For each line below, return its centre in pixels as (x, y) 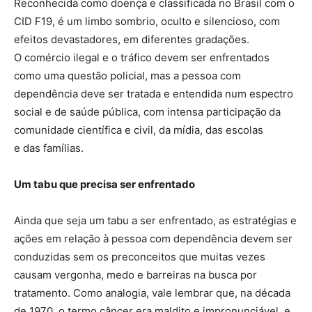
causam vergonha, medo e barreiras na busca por (135, 274)
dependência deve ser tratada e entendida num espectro (154, 93)
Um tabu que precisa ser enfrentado (104, 184)
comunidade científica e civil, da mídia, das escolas (139, 130)
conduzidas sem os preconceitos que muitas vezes (140, 256)
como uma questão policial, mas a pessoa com (127, 75)
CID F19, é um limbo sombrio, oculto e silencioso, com (147, 21)
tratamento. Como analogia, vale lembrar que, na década (152, 292)
